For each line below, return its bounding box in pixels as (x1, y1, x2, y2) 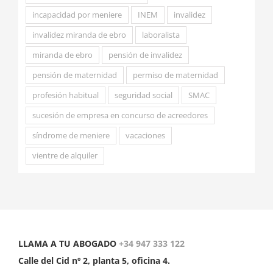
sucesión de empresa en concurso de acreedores (32, 110, 208, 121)
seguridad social (114, 90, 172, 101)
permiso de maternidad (132, 70, 218, 81)
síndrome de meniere (32, 130, 110, 141)
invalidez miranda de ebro (32, 30, 126, 41)
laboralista (141, 30, 180, 41)
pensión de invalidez (108, 50, 182, 61)
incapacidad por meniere (32, 10, 122, 21)
